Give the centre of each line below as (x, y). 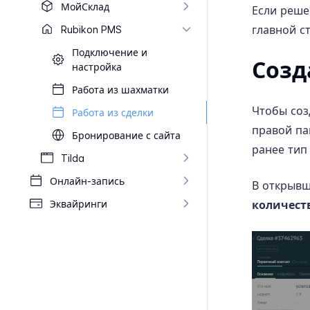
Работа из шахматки (120, 90)
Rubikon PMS (91, 29)
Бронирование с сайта (126, 135)
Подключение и (110, 52)
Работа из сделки (113, 112)
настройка (97, 67)
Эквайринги (79, 204)
